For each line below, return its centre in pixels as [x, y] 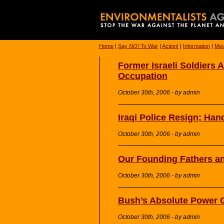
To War [148, 46]
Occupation [143, 76]
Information [196, 46]
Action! [170, 46]
